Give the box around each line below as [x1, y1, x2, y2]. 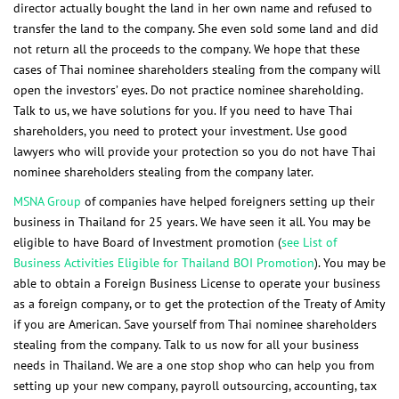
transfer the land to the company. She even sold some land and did [13, 20, 379, 37]
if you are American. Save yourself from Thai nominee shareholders [13, 315, 377, 332]
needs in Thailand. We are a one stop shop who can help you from [13, 356, 374, 373]
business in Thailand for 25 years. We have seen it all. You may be [13, 213, 370, 230]
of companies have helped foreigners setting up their [85, 192, 375, 209]
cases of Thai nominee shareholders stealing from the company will [13, 61, 380, 77]
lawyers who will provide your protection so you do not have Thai [13, 142, 376, 159]
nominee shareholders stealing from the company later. [13, 163, 313, 180]
